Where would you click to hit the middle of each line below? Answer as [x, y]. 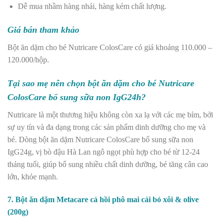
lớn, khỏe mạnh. [34, 176]
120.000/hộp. [29, 59]
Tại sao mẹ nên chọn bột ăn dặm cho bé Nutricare [101, 83]
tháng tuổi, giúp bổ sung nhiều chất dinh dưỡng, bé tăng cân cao [108, 164]
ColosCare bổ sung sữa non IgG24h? [78, 97]
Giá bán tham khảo [45, 29]
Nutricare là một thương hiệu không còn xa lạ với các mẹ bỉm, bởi [110, 114]
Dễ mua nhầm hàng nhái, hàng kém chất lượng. [93, 6]
